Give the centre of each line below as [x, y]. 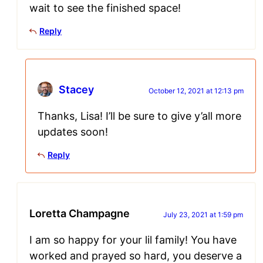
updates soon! [73, 132]
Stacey [76, 90]
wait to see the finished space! [105, 8]
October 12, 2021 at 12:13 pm [196, 91]
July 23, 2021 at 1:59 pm [203, 215]
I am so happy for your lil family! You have [133, 240]
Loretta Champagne [80, 214]
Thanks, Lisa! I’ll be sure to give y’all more [139, 116]
